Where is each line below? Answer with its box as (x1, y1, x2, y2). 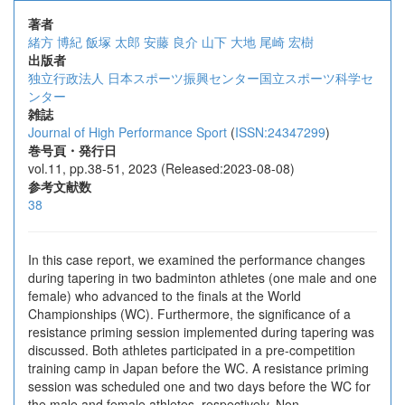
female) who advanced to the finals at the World (28, 287, 301, 305)
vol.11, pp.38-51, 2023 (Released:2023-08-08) (28, 159, 295, 177)
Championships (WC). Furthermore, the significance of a (28, 305, 351, 323)
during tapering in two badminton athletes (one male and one (28, 268, 377, 287)
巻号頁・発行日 (28, 141, 117, 159)
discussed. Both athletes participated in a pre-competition (28, 341, 355, 359)
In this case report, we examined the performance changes (28, 250, 365, 268)
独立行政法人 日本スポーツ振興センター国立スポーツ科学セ (28, 69, 373, 87)
